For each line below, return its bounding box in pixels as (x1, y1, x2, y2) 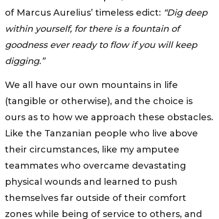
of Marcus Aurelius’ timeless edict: (5, 7, 163, 19)
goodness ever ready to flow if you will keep (5, 40, 197, 51)
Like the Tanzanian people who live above (5, 128, 198, 139)
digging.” (5, 56, 44, 67)
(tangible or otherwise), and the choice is (5, 96, 193, 107)
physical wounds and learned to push (5, 176, 177, 188)
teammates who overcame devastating (5, 160, 186, 172)
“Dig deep (163, 7, 207, 19)
